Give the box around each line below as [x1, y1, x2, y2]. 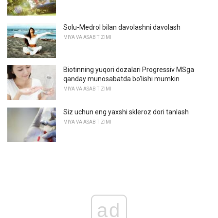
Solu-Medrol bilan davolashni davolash [63, 23, 181, 32]
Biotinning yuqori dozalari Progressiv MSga [63, 65, 194, 73]
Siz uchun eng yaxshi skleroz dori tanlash [63, 108, 189, 116]
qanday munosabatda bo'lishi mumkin [63, 74, 180, 83]
